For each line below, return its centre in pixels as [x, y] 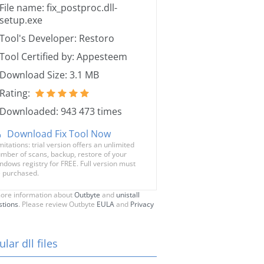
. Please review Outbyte [57, 204]
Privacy [142, 204]
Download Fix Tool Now [59, 134]
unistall [128, 195]
